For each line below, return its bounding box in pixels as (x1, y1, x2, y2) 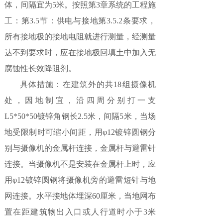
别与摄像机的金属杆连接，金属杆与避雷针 (4, 144, 156, 152)
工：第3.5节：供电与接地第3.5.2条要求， (4, 16, 156, 25)
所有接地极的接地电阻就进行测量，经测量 (4, 32, 156, 41)
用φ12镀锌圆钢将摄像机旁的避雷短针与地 (4, 176, 156, 184)
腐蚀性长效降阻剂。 (4, 64, 76, 73)
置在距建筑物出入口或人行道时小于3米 (4, 208, 156, 216)
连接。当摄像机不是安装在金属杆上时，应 (4, 160, 156, 168)
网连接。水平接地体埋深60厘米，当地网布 (4, 192, 156, 200)
